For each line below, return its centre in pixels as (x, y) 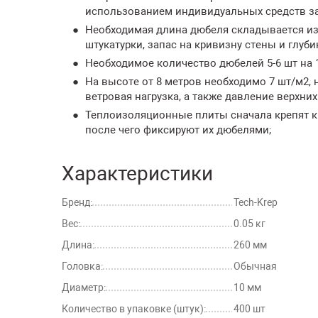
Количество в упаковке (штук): (134, 308)
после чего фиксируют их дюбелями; (178, 130)
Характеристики (137, 173)
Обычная (255, 266)
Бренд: (77, 202)
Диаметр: (84, 287)
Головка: (82, 266)
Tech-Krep (256, 202)
